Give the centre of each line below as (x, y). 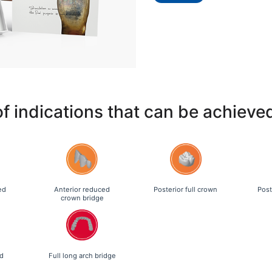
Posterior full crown (186, 190)
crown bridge (82, 198)
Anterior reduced (82, 190)
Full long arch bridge (82, 255)
